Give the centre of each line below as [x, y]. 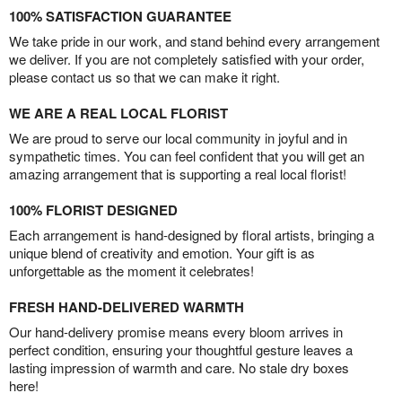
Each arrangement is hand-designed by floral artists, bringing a [192, 235]
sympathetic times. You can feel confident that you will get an [187, 156]
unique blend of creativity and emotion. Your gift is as [162, 253]
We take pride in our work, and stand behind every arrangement [194, 41]
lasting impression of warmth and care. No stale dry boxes [179, 368]
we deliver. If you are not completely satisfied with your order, [187, 59]
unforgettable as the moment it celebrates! [131, 271]
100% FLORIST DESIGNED [93, 210]
